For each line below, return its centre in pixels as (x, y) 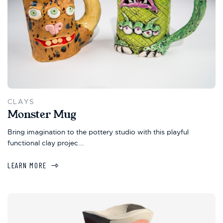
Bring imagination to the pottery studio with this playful (98, 132)
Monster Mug (42, 114)
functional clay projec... (46, 143)
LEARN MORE (27, 165)
